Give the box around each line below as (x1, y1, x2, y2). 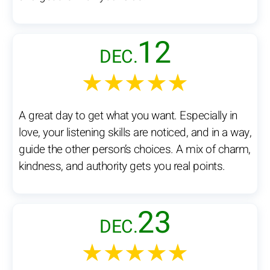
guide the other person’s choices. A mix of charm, (19, 141, 251, 159)
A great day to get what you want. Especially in (19, 107, 237, 125)
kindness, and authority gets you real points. (19, 158, 225, 175)
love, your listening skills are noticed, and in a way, (19, 124, 251, 142)
